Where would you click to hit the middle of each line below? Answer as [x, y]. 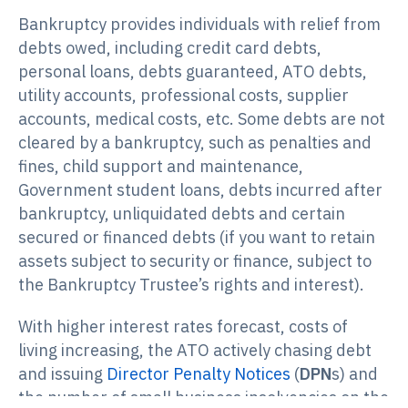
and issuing [62, 374]
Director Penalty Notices [199, 374]
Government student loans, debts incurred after [200, 190]
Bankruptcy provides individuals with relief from [199, 25]
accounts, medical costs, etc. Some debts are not [202, 119]
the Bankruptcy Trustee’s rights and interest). [191, 285]
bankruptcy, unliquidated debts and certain [182, 214]
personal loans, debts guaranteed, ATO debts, [193, 72]
